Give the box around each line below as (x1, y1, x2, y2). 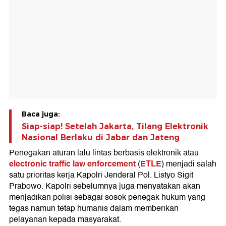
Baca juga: (22, 109, 60, 119)
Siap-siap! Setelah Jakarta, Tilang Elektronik (22, 122, 208, 132)
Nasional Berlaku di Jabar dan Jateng (22, 133, 180, 143)
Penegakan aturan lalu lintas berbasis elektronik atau (9, 146, 199, 160)
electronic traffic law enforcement (9, 157, 136, 171)
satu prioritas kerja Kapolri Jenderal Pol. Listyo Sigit (9, 168, 193, 182)
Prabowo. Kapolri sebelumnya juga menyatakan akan (9, 180, 200, 193)
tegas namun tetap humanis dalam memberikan (9, 202, 179, 215)
